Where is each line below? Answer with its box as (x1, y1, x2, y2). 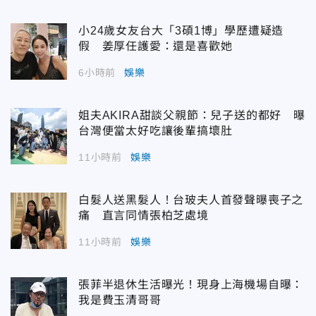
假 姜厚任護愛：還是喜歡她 (78, 40, 233, 53)
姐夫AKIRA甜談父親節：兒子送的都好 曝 (78, 109, 305, 122)
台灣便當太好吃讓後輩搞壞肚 (78, 125, 233, 138)
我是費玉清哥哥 (78, 294, 162, 307)
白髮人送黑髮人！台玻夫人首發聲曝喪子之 (78, 194, 304, 207)
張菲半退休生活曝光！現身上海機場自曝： (78, 279, 304, 291)
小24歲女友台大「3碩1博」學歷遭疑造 (78, 25, 284, 37)
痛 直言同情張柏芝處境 (78, 209, 209, 222)
